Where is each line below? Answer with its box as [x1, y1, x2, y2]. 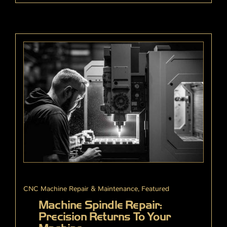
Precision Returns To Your [39, 209, 171, 223]
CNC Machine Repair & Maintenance [23, 183, 138, 193]
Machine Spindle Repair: [39, 198, 162, 212]
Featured [141, 183, 169, 193]
